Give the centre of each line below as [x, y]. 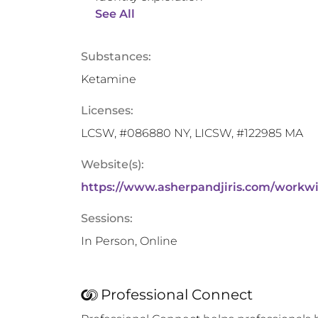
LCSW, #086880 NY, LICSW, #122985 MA [192, 133]
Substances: [116, 56]
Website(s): [113, 164]
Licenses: [107, 110]
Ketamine [109, 79]
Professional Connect [177, 295]
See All [115, 14]
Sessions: [107, 218]
